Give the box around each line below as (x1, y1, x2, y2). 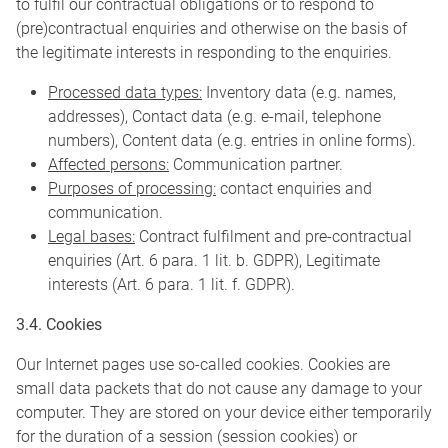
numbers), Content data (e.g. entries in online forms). (48, 131, 416, 151)
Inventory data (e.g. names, (202, 83, 396, 103)
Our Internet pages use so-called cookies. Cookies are (16, 355, 390, 375)
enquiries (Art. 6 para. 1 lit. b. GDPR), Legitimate (48, 251, 380, 271)
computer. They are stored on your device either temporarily (16, 403, 432, 423)
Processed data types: (48, 83, 202, 103)
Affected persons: (48, 155, 169, 175)
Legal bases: (48, 227, 135, 247)
